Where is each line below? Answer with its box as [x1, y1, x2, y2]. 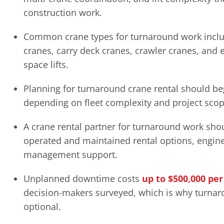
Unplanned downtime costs [23, 172, 142, 184]
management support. [23, 148, 117, 160]
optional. [23, 200, 61, 212]
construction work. [23, 6, 102, 18]
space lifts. [23, 58, 68, 70]
